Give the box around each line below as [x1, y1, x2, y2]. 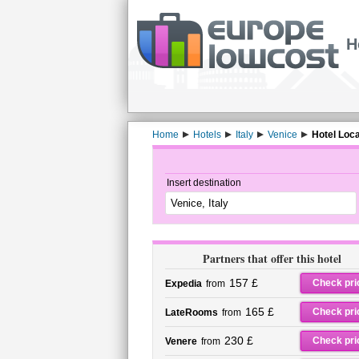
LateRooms [164, 307, 218, 318]
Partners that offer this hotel [203, 250, 341, 267]
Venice [267, 129, 297, 140]
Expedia [164, 278, 202, 289]
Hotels [192, 129, 221, 140]
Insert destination [166, 177, 241, 188]
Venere [164, 336, 197, 347]
